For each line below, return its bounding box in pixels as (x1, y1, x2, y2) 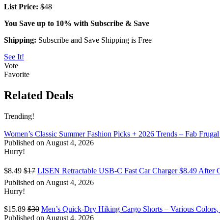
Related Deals (4, 89, 73, 102)
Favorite (4, 70, 29, 79)
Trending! (4, 112, 34, 121)
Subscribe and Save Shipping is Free (38, 36, 152, 45)
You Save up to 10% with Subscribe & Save (4, 19, 149, 28)
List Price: (4, 2, 38, 11)
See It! (4, 53, 24, 61)
